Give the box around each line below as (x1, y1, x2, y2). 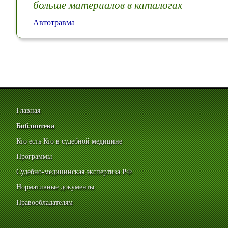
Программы (16, 153, 52, 161)
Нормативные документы (16, 183, 94, 191)
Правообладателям (16, 198, 73, 207)
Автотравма (33, 17, 75, 28)
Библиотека (16, 122, 54, 130)
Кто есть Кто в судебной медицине (16, 137, 122, 146)
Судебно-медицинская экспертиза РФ (16, 168, 132, 176)
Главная (16, 107, 40, 115)
